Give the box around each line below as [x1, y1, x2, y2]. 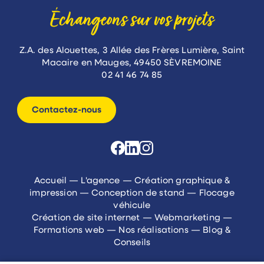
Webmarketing [154, 213, 220, 223]
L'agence [81, 176, 120, 186]
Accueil [34, 176, 67, 186]
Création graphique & [134, 176, 230, 186]
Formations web [33, 226, 104, 235]
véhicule [113, 201, 151, 210]
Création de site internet [31, 213, 140, 223]
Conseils [113, 238, 151, 247]
